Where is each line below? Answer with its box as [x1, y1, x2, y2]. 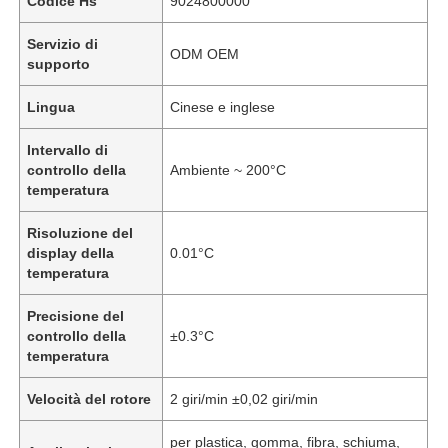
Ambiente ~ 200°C [170, 161, 287, 178]
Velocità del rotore [27, 390, 152, 407]
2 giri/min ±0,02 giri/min [170, 390, 319, 407]
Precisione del [27, 307, 125, 324]
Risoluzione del [27, 224, 134, 241]
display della [27, 244, 115, 261]
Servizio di [27, 35, 99, 52]
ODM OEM [170, 45, 240, 62]
